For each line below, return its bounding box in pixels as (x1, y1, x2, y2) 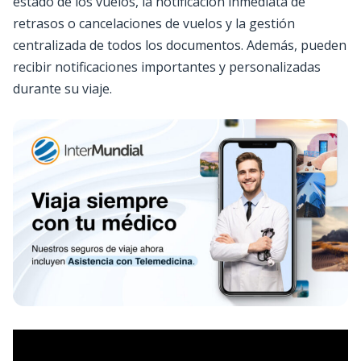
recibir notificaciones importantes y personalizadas (13, 58, 321, 77)
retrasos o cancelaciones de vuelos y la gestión (13, 15, 295, 33)
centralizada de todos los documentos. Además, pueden (13, 36, 346, 55)
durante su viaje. (13, 80, 112, 98)
